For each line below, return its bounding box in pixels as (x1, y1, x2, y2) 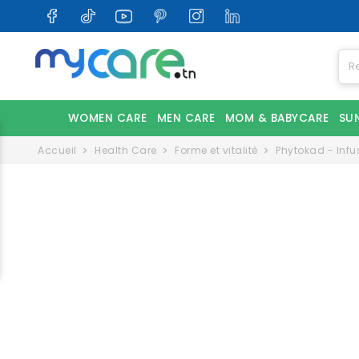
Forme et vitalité (175, 143, 258, 157)
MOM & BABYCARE (224, 111, 329, 126)
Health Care (95, 143, 157, 157)
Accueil (38, 143, 77, 157)
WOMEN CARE (67, 111, 147, 126)
